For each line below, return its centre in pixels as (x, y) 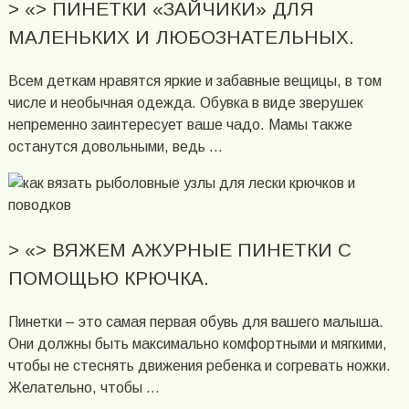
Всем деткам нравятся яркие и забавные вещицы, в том (194, 81)
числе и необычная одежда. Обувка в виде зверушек (185, 103)
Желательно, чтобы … (84, 387)
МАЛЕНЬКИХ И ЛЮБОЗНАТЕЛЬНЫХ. (181, 37)
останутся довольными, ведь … (115, 147)
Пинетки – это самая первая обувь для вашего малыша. (195, 321)
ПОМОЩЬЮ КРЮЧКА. (108, 278)
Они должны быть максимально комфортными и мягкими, (197, 343)
